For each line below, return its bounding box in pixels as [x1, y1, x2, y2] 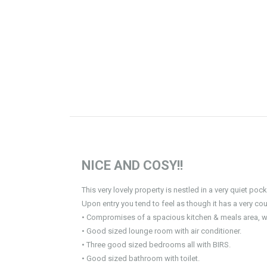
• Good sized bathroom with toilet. [82, 254, 200, 263]
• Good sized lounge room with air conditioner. [82, 226, 241, 235]
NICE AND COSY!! [82, 158, 183, 173]
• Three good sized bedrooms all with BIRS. [82, 240, 231, 249]
